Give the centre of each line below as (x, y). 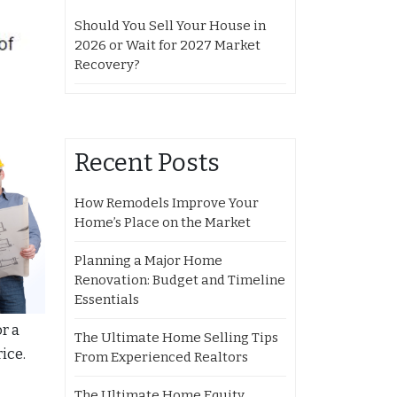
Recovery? (107, 65)
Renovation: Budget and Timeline (180, 280)
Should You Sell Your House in (170, 26)
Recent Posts (147, 163)
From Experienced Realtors (161, 357)
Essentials (107, 300)
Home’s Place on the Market (163, 222)
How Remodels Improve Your (167, 203)
